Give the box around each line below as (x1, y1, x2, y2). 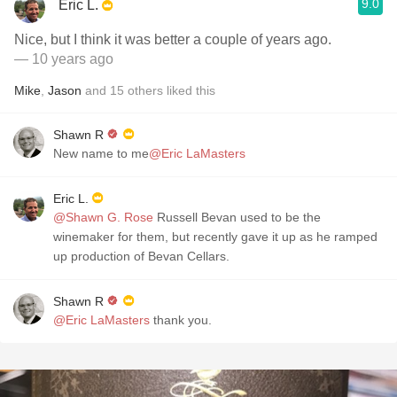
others (128, 83, 163, 97)
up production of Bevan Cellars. (53, 249, 230, 263)
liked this (163, 83, 215, 97)
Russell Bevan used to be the (153, 210, 321, 224)
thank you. (150, 313, 212, 327)
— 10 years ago (14, 51, 113, 66)
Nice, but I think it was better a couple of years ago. (14, 32, 331, 47)
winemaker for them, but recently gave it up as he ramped (53, 230, 378, 244)
